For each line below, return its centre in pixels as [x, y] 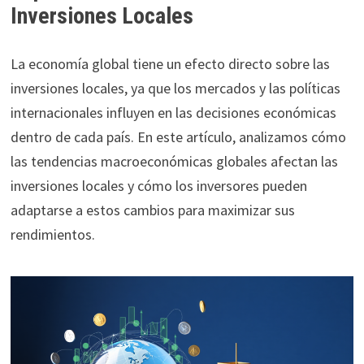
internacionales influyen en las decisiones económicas [173, 112]
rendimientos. [52, 234]
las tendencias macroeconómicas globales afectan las [174, 161]
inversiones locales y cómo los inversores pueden [158, 185]
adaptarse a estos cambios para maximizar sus [152, 210]
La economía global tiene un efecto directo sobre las [170, 63]
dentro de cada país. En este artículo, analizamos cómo [178, 136]
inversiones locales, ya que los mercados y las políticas [175, 88]
